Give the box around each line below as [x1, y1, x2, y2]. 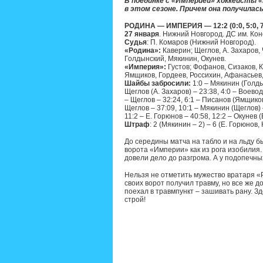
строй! [124, 195, 146, 204]
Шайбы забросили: [124, 79, 191, 87]
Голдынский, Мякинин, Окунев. [124, 55, 226, 63]
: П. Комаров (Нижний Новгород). [147, 38, 256, 46]
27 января [124, 30, 159, 38]
